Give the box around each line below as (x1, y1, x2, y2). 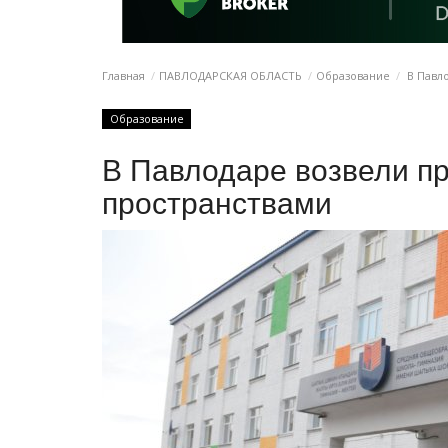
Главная (102, 68, 145, 83)
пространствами (102, 186, 332, 220)
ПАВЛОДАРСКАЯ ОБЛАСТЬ (159, 68, 302, 83)
